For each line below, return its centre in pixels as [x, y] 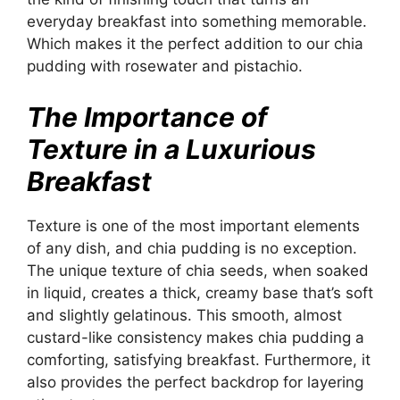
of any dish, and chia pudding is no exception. [192, 248]
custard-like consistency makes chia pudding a [196, 337]
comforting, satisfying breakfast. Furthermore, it [199, 359]
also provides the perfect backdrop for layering [195, 382]
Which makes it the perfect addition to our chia [195, 44]
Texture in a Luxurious [171, 149]
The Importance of [147, 117]
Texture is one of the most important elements [193, 225]
